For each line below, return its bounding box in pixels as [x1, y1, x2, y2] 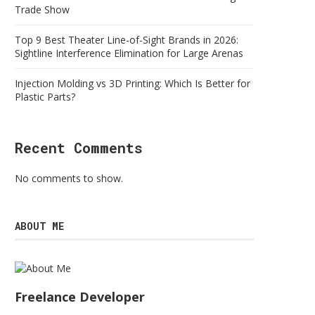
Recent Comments [15, 139, 143, 157]
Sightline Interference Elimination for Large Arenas [15, 46, 243, 60]
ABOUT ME [15, 219, 64, 233]
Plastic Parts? [15, 90, 75, 103]
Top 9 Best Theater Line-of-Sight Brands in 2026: [15, 33, 238, 46]
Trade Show [15, 3, 70, 16]
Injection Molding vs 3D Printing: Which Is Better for [15, 77, 250, 90]
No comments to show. [15, 172, 123, 185]
